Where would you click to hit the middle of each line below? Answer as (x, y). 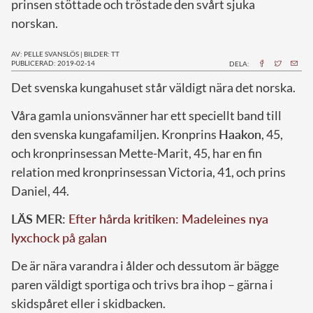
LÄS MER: (40, 218)
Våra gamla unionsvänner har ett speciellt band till (146, 115)
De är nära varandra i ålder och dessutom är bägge (145, 265)
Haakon (240, 134)
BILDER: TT (102, 53)
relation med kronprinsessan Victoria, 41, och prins (148, 172)
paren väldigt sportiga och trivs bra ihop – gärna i (142, 284)
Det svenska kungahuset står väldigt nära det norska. (153, 87)
